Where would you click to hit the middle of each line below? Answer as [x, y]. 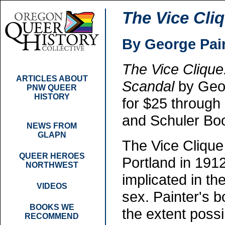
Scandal [148, 86]
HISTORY [52, 97]
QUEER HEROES [52, 156]
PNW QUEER [52, 88]
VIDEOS [52, 186]
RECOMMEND [52, 216]
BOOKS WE [52, 207]
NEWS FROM [52, 126]
